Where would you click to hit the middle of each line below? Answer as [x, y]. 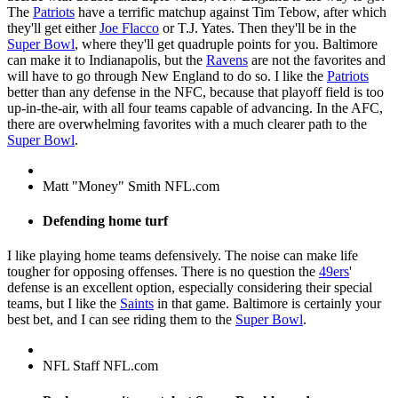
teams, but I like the [64, 304]
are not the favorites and [317, 60]
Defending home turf [105, 221]
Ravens [227, 60]
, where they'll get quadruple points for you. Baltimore [226, 44]
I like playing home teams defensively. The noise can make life [183, 256]
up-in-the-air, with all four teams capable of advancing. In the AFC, [195, 107]
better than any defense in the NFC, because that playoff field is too [195, 92]
